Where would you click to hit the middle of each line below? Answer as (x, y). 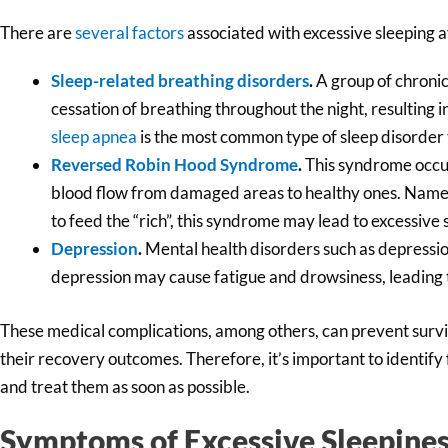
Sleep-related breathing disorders (180, 81)
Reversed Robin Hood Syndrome (174, 165)
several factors (129, 33)
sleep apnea (94, 137)
